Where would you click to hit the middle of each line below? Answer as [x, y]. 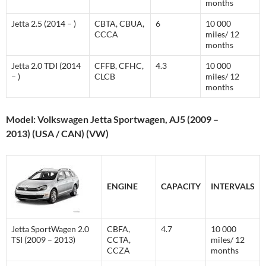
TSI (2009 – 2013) [43, 240]
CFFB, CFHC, [119, 66]
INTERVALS [233, 186]
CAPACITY [181, 186]
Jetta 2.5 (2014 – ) [44, 23]
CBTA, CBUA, [119, 23]
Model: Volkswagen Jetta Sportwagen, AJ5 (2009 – [112, 119]
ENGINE [122, 186]
